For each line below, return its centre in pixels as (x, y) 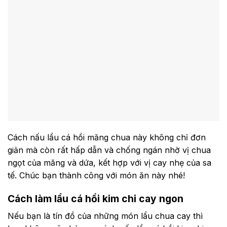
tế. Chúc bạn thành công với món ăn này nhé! (96, 176)
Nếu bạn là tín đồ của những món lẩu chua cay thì (105, 216)
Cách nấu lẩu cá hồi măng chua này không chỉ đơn (107, 138)
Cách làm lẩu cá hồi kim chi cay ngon (96, 199)
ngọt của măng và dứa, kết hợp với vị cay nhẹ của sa (109, 163)
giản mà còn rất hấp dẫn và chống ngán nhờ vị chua (109, 150)
